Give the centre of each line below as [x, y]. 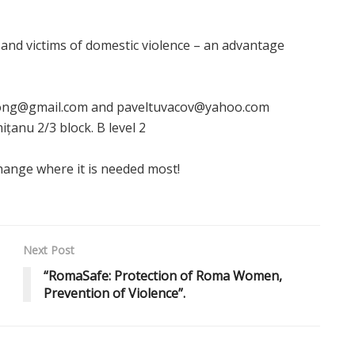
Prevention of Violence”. [115, 293]
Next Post [49, 250]
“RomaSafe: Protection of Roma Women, [163, 275]
